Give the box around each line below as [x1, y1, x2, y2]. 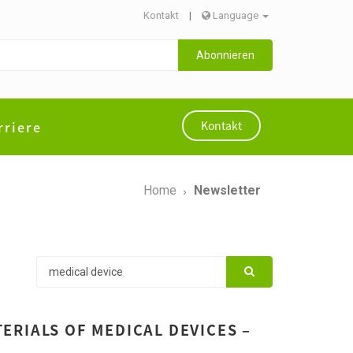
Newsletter [194, 182, 261, 198]
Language [210, 9, 261, 21]
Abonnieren [195, 48, 255, 61]
